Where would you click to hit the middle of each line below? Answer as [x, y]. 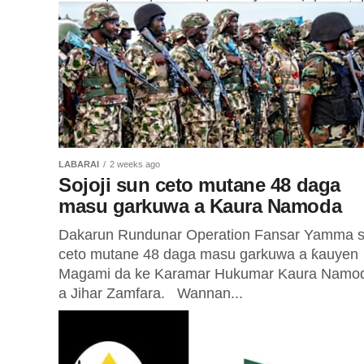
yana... [80, 25]
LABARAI [79, 164]
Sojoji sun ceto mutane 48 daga [199, 185]
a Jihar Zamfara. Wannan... [151, 293]
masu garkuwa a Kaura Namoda [200, 206]
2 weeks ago [135, 164]
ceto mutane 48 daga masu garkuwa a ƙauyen [208, 254]
